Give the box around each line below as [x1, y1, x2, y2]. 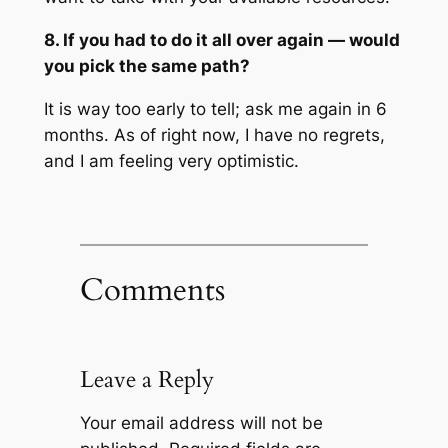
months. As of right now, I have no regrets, [43, 124, 385, 145]
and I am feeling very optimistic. [43, 150, 299, 171]
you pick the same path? [43, 56, 250, 77]
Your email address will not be [79, 413, 323, 434]
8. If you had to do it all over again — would [43, 30, 400, 51]
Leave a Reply [79, 364, 214, 396]
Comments [79, 268, 225, 311]
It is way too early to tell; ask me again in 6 [43, 98, 387, 119]
